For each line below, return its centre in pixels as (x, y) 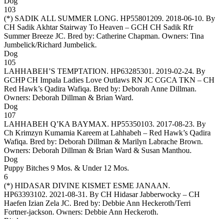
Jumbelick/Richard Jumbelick (49, 44)
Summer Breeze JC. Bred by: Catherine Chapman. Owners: (97, 36)
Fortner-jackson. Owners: (44, 212)
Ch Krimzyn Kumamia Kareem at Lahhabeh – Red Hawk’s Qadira (107, 132)
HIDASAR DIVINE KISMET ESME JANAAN (91, 185)
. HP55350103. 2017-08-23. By (156, 124)
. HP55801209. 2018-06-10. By (166, 18)
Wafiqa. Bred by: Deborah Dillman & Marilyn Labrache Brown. (103, 141)
